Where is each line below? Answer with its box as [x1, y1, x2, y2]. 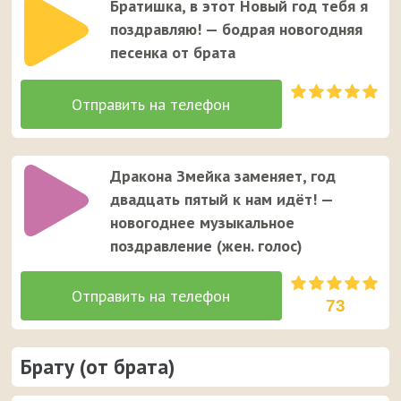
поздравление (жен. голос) [110, 235, 303, 256]
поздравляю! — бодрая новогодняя [110, 18, 363, 39]
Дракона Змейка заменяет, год [110, 165, 337, 186]
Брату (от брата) [21, 353, 175, 380]
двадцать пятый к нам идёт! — [110, 188, 334, 209]
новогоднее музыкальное [110, 211, 295, 233]
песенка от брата [110, 41, 236, 63]
